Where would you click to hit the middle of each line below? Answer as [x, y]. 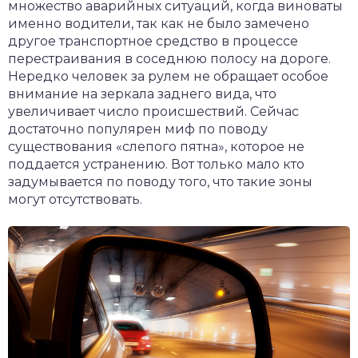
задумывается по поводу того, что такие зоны [160, 182]
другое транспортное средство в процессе [153, 42]
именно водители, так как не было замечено [159, 24]
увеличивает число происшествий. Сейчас [153, 112]
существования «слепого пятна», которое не [156, 147]
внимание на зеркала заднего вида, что [142, 94]
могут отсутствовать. [75, 200]
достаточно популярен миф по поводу [138, 129]
